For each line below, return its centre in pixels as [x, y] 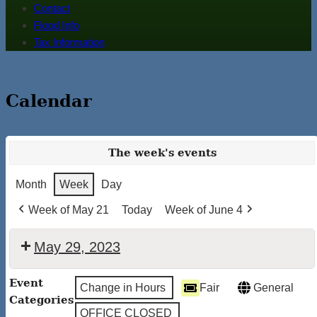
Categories [41, 300]
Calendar [49, 100]
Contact [52, 8]
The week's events [162, 153]
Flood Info [57, 25]
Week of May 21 [69, 210]
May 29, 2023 [77, 247]
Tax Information [69, 42]
